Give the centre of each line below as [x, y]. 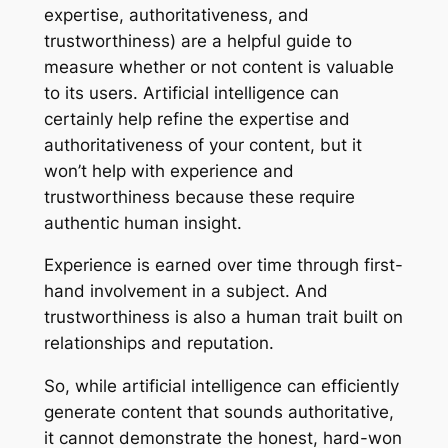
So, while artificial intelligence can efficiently [221, 386]
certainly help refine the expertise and [196, 118]
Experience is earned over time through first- [223, 265]
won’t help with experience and [168, 170]
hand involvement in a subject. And [185, 291]
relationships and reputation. [158, 343]
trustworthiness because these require [199, 196]
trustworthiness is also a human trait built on [223, 317]
